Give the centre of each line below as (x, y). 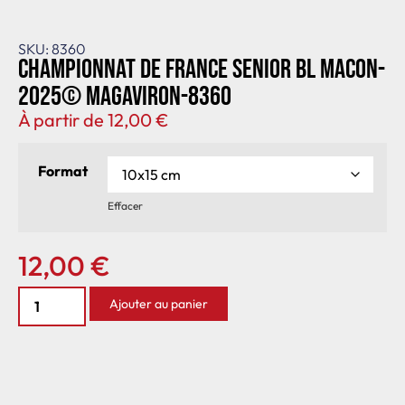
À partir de (63, 119)
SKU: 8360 (52, 48)
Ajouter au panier (159, 303)
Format (63, 170)
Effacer (125, 206)
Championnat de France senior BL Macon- (202, 69)
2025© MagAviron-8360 (125, 96)
